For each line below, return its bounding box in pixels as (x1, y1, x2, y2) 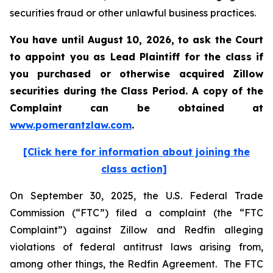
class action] (101, 163, 167, 175)
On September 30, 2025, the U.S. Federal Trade (10, 190, 263, 202)
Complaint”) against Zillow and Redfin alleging (10, 224, 263, 236)
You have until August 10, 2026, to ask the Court (10, 34, 263, 46)
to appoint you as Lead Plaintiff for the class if (10, 51, 263, 63)
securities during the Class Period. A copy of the (10, 85, 263, 97)
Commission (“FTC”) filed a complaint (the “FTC (10, 207, 263, 219)
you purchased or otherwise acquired (10, 68, 233, 80)
